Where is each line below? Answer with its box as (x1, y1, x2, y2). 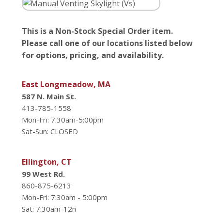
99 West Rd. (22, 169, 65, 179)
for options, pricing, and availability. (22, 49, 164, 61)
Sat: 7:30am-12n (22, 203, 76, 214)
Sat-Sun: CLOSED (22, 126, 78, 136)
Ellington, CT (22, 156, 72, 167)
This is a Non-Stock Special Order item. (22, 25, 173, 36)
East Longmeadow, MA (22, 78, 110, 90)
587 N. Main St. (22, 91, 76, 101)
